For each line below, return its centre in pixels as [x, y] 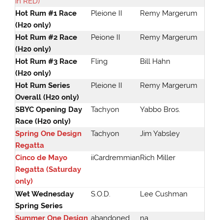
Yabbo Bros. [160, 110]
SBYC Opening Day [49, 110]
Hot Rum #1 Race [46, 14]
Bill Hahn [155, 62]
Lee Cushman [164, 194]
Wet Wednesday [45, 194]
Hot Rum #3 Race [46, 62]
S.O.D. [101, 194]
